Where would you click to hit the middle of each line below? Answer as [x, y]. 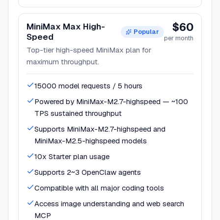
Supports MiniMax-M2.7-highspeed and [100, 129]
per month [179, 38]
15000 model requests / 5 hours [88, 85]
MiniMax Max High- [66, 26]
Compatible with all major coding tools [99, 188]
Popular [146, 31]
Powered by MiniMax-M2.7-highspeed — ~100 [111, 101]
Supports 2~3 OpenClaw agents [88, 172]
